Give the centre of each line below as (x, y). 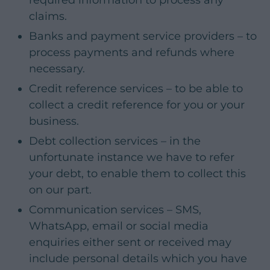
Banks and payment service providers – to (143, 36)
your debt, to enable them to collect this (137, 173)
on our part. (60, 190)
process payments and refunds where (132, 52)
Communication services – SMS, (115, 209)
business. (54, 121)
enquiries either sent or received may (130, 242)
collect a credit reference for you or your (137, 105)
